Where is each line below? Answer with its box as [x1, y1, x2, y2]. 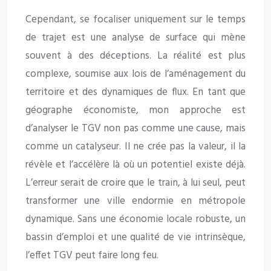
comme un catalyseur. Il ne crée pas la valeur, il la [25, 139, 246, 155]
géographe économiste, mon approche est [25, 102, 246, 119]
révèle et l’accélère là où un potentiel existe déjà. [25, 157, 246, 174]
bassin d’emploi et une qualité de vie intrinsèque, [25, 229, 246, 246]
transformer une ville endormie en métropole [25, 193, 246, 210]
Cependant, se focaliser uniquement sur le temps [25, 11, 246, 28]
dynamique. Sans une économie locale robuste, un [25, 211, 246, 228]
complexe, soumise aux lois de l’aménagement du [25, 66, 246, 83]
